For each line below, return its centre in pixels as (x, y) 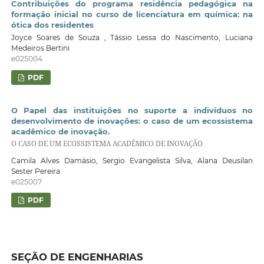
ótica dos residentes (52, 24)
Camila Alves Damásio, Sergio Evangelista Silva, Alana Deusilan (132, 160)
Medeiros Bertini (40, 48)
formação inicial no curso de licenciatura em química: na (132, 14)
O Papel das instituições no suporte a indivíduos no (132, 110)
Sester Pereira (35, 171)
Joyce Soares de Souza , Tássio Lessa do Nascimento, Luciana (132, 38)
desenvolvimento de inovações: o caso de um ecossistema (132, 121)
